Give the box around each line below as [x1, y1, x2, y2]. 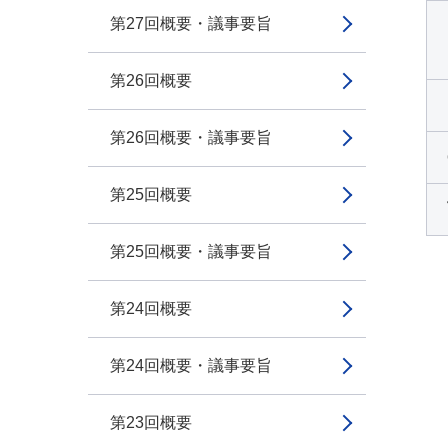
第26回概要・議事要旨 [110, 129, 272, 146]
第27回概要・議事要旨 [110, 15, 272, 32]
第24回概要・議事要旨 [110, 357, 272, 374]
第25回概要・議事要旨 [110, 243, 272, 260]
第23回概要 [110, 414, 192, 431]
